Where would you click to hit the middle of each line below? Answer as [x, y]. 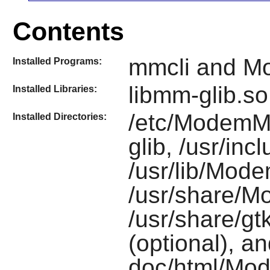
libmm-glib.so [198, 95]
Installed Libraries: [55, 89]
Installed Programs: [57, 61]
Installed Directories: [59, 117]
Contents [68, 31]
